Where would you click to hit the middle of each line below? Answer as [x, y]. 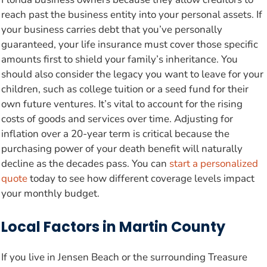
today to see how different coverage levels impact [141, 179]
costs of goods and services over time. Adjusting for [117, 119]
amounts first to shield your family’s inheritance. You [119, 60]
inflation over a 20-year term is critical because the [115, 134]
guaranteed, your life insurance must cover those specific [130, 45]
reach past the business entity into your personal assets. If [132, 15]
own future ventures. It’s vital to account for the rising [122, 104]
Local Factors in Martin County [113, 226]
